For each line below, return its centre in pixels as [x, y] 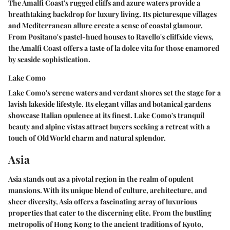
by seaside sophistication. [49, 60]
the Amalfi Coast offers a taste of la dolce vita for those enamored [114, 48]
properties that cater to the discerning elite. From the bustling [110, 213]
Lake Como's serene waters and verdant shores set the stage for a [114, 93]
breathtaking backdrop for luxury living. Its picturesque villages [112, 14]
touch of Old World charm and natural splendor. [87, 138]
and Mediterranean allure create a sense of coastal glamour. [106, 26]
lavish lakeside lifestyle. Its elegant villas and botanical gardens [110, 104]
